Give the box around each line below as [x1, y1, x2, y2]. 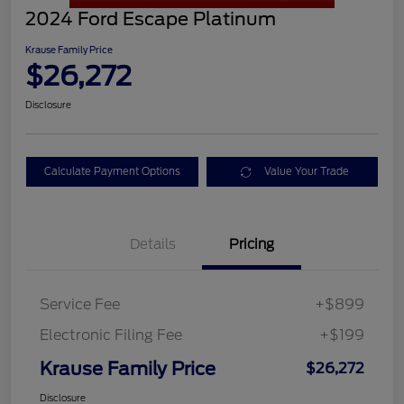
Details [129, 236, 176, 253]
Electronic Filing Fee [40, 326, 182, 344]
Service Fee [40, 296, 120, 314]
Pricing [229, 236, 274, 253]
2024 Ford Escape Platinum [25, 8, 276, 31]
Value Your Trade [264, 165, 350, 179]
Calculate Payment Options [43, 165, 180, 179]
